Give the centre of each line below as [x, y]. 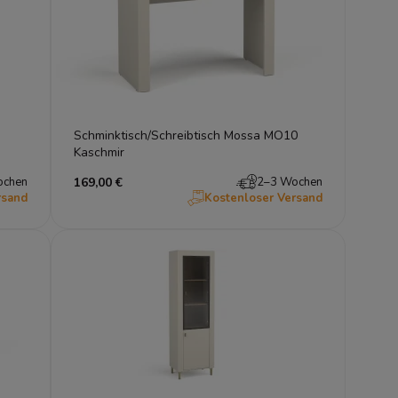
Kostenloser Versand [263, 198]
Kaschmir [99, 152]
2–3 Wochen [289, 182]
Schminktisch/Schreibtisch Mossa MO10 [186, 135]
